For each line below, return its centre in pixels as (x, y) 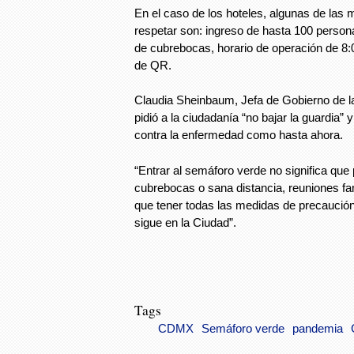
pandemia (318, 328)
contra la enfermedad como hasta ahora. (239, 135)
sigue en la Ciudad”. (185, 222)
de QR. (153, 65)
